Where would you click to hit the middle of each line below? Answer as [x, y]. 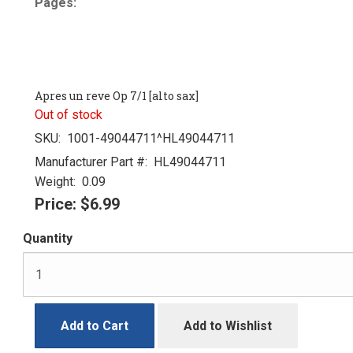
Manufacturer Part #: [91, 162]
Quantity [48, 238]
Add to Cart [95, 326]
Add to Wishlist [228, 326]
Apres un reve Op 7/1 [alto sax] [117, 96]
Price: [56, 204]
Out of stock [69, 115]
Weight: [55, 182]
